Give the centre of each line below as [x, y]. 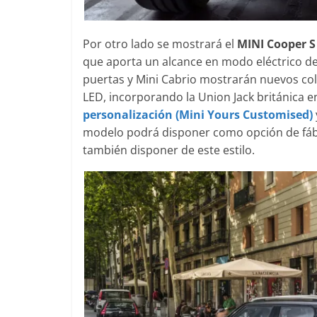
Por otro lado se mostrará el [160, 44]
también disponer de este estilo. [169, 150]
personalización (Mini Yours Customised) [198, 114]
